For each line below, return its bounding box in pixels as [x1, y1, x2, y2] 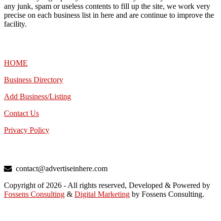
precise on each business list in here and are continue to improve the [4, 11, 214, 20]
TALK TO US [4, 145, 52, 154]
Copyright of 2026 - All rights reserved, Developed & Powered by [4, 181, 210, 190]
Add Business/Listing [4, 92, 71, 101]
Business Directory [4, 75, 63, 84]
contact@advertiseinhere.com [16, 164, 108, 173]
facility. [4, 20, 27, 29]
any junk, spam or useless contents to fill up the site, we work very [4, 2, 210, 11]
